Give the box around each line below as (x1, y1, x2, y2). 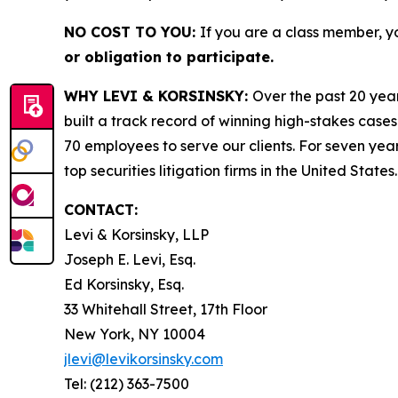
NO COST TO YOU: (64, 22, 200, 41)
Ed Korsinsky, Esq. (64, 275, 184, 293)
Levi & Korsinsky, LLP (64, 225, 209, 243)
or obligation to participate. (64, 47, 274, 66)
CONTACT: (64, 200, 138, 219)
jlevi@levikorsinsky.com (64, 349, 223, 368)
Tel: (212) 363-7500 (64, 374, 189, 393)
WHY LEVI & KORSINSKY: (64, 86, 252, 105)
